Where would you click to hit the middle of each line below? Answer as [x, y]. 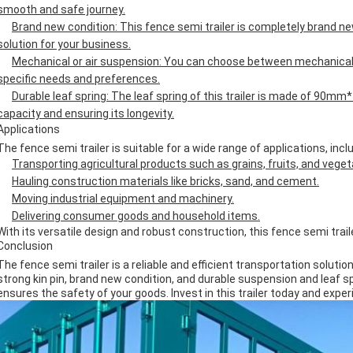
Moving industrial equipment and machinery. [123, 199]
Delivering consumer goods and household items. [136, 216]
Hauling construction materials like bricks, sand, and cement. [165, 181]
